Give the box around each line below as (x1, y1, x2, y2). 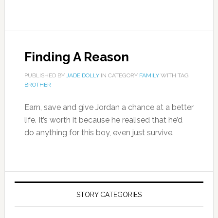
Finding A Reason (24, 50, 129, 64)
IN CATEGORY (99, 72, 139, 79)
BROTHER (24, 81, 51, 88)
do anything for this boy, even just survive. (24, 128, 174, 137)
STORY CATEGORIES (76, 191, 142, 199)
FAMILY (139, 72, 159, 79)
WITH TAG (159, 72, 189, 79)
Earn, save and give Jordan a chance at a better (24, 103, 194, 112)
